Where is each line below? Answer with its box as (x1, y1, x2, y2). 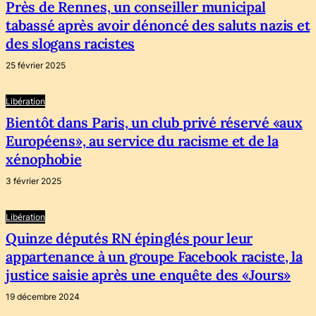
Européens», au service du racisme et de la (6, 132, 279, 150)
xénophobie (6, 150, 82, 168)
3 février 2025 (6, 176, 61, 186)
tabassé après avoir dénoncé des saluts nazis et (6, 16, 310, 34)
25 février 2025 (6, 60, 66, 71)
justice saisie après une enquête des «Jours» (6, 266, 291, 284)
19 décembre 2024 (6, 291, 80, 302)
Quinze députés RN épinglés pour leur (6, 229, 253, 247)
